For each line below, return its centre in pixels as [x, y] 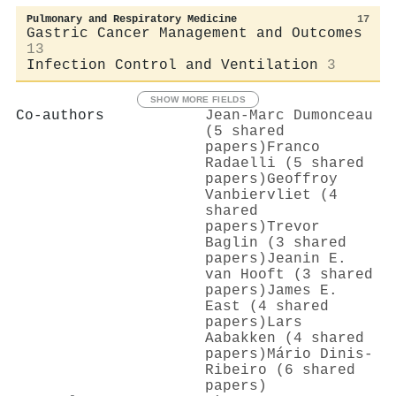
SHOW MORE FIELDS [198, 99]
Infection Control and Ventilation [172, 65]
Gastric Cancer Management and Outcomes [194, 33]
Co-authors [60, 115]
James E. [302, 290]
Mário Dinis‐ [320, 354]
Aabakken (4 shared [285, 338]
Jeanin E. [307, 259]
